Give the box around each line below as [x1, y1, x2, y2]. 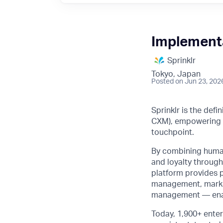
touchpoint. [151, 128, 194, 136]
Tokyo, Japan [151, 70, 201, 78]
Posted [151, 78, 174, 85]
